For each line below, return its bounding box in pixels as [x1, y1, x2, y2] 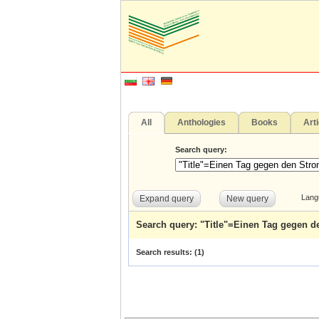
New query [226, 194, 268, 204]
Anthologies [177, 117, 226, 127]
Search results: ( [136, 248, 197, 256]
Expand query [140, 194, 194, 204]
